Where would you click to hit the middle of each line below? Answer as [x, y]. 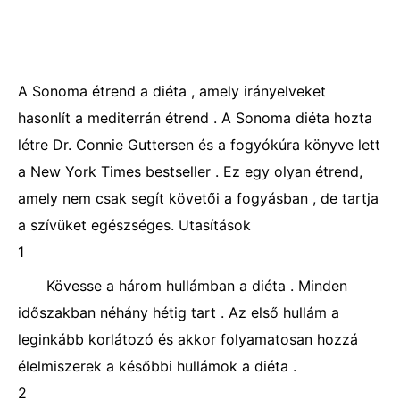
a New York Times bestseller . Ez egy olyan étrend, [190, 171]
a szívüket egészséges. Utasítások [134, 225]
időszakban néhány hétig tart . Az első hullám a [179, 312]
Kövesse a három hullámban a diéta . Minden [197, 286]
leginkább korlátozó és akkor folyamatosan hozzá [188, 339]
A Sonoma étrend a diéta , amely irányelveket [172, 91]
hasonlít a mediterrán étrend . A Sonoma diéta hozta [195, 118]
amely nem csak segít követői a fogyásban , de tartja [198, 198]
